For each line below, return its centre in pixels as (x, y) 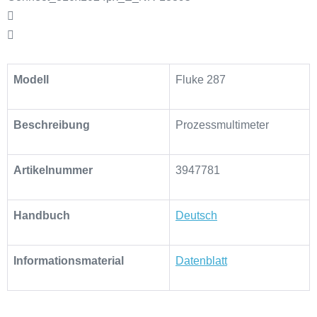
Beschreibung (52, 125)
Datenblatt (201, 260)
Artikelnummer (53, 170)
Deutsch (196, 215)
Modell (31, 79)
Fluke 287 (201, 79)
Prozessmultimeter (222, 125)
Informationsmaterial (69, 260)
